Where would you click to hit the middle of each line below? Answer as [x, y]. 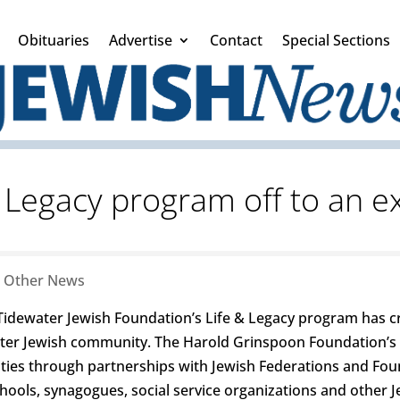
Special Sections [336, 40]
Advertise [141, 40]
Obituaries [54, 40]
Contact [236, 40]
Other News [44, 281]
